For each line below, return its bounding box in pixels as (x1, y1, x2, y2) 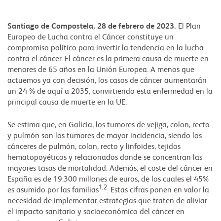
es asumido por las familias (7, 186, 99, 195)
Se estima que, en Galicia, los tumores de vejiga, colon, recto (7, 121, 210, 130)
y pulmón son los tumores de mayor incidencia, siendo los (7, 132, 202, 141)
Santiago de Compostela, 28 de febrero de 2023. (7, 23, 178, 31)
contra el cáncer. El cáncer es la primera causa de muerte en (7, 55, 209, 64)
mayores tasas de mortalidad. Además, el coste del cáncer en (7, 165, 213, 173)
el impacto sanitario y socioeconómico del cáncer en (7, 208, 184, 217)
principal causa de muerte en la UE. (7, 99, 127, 107)
